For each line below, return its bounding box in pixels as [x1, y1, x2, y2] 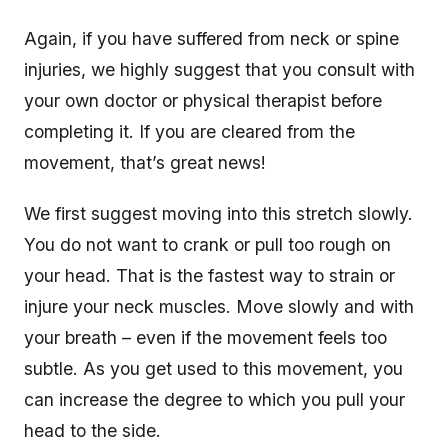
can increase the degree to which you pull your [24, 389, 405, 411]
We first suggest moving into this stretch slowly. [24, 203, 413, 225]
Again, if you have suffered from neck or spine [24, 28, 399, 50]
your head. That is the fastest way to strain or [24, 265, 395, 287]
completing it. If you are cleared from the [24, 121, 355, 143]
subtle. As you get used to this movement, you [24, 358, 403, 380]
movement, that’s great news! [24, 152, 271, 174]
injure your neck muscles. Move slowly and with [24, 296, 414, 318]
